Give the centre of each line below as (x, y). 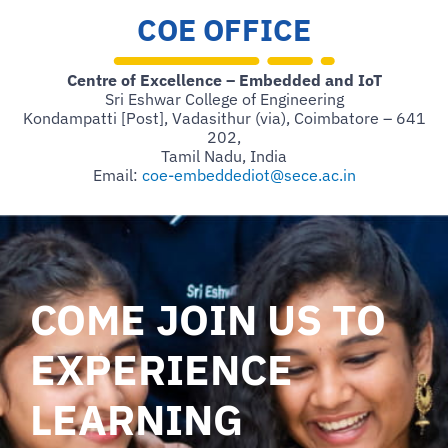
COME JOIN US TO (208, 319)
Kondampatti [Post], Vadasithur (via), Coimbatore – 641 (224, 117)
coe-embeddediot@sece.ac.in (248, 174)
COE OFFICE (224, 29)
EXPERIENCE (161, 369)
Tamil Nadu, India (224, 155)
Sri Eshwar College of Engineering (224, 98)
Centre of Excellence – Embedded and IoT (224, 79)
